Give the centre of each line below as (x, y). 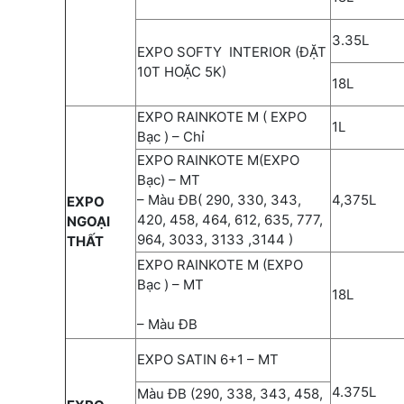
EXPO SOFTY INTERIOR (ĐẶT (232, 51)
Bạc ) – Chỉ (173, 136)
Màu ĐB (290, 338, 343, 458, (230, 393)
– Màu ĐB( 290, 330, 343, (219, 199)
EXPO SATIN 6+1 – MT (208, 359)
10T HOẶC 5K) (182, 71)
